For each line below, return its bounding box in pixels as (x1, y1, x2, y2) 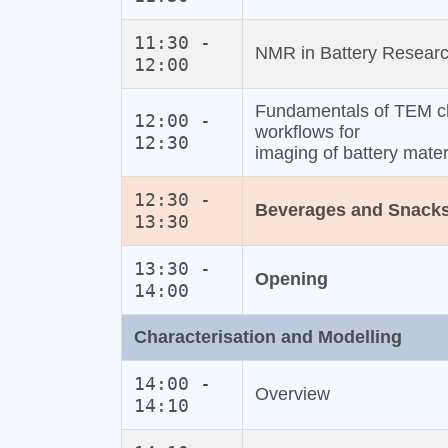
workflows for (254, 122, 360, 143)
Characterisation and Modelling (133, 327, 402, 348)
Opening (254, 269, 328, 290)
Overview (254, 384, 330, 405)
